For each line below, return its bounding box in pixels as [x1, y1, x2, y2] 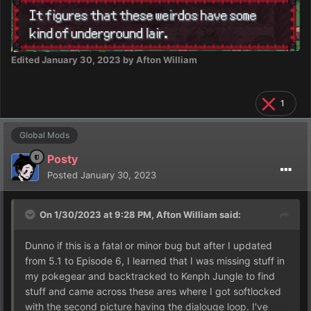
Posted [47, 169, 81, 181]
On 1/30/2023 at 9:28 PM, [40, 209, 156, 221]
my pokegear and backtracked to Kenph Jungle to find [25, 270, 275, 283]
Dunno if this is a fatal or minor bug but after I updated [25, 239, 272, 252]
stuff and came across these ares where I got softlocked [25, 285, 281, 298]
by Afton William [121, 54, 197, 66]
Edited [11, 54, 42, 66]
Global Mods [19, 130, 69, 141]
